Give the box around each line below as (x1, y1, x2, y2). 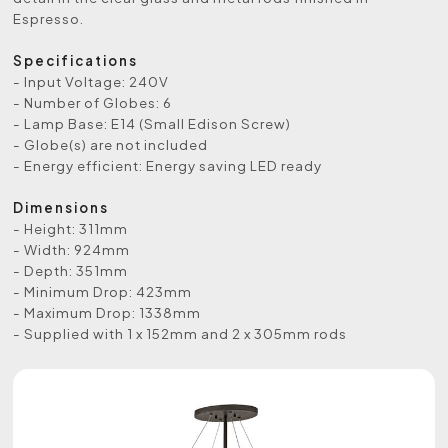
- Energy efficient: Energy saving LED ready (13, 157, 323, 175)
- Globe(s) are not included (13, 136, 209, 154)
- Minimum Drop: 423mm (13, 283, 193, 301)
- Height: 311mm (13, 220, 129, 238)
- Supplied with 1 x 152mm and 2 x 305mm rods (13, 325, 348, 343)
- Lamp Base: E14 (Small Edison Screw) (13, 115, 292, 133)
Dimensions (13, 199, 110, 217)
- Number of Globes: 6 (13, 94, 173, 112)
